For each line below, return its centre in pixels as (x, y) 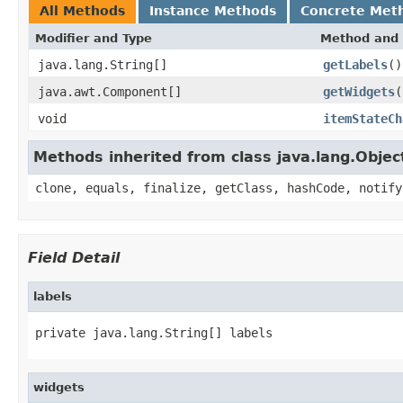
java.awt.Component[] (110, 91)
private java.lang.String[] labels (154, 332)
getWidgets (359, 91)
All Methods (82, 10)
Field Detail (74, 257)
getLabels (355, 64)
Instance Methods (213, 10)
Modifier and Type (94, 38)
